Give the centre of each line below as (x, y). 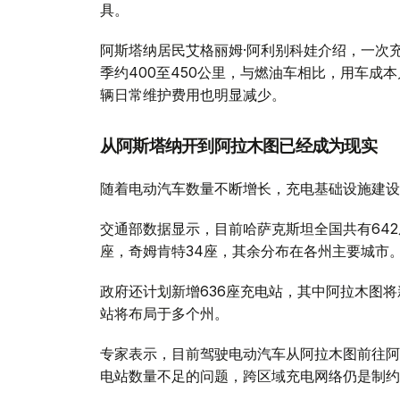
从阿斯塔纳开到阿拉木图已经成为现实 (238, 146)
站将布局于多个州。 (164, 313)
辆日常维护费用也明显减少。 (193, 94)
